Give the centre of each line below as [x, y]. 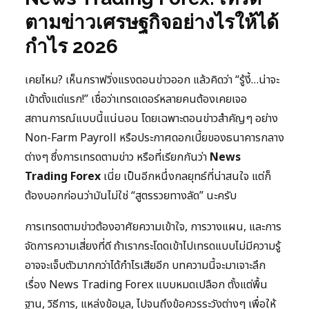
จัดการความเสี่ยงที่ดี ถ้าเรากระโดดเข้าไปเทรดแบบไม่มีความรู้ [153, 247]
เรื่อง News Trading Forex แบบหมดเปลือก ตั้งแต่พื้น [146, 285]
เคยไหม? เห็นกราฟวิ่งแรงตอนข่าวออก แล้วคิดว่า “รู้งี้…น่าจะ [152, 80]
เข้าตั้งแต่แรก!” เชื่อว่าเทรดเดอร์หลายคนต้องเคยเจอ [136, 100]
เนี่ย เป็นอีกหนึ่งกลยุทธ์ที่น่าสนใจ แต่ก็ [186, 177]
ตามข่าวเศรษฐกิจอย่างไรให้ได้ [152, 23]
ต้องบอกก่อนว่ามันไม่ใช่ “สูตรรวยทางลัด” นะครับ [131, 196]
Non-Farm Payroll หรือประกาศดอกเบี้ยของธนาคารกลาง [154, 138]
